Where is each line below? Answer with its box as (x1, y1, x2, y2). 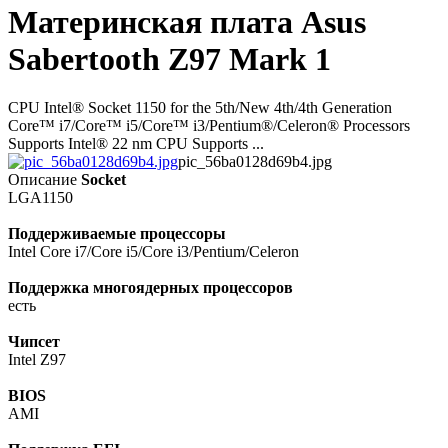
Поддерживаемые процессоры (8, 225, 226, 243)
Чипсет (8, 333, 60, 351)
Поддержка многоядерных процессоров (8, 279, 293, 297)
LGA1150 (8, 189, 73, 207)
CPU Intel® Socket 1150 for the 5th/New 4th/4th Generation (8, 99, 392, 117)
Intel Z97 (8, 351, 66, 369)
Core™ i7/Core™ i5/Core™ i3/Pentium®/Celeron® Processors (8, 117, 410, 135)
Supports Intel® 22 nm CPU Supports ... (8, 135, 264, 153)
